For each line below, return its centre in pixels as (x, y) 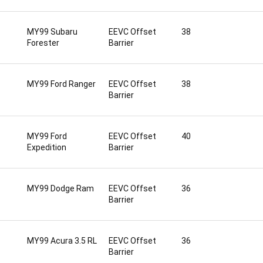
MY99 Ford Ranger (61, 84)
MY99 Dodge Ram (60, 188)
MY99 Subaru (52, 32)
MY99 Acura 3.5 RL (62, 241)
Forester (43, 43)
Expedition (47, 147)
